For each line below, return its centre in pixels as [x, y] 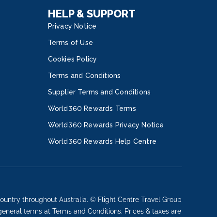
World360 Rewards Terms [92, 108]
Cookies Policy [72, 59]
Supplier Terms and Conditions [99, 92]
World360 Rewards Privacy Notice [106, 125]
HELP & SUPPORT [92, 14]
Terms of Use [70, 43]
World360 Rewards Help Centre [102, 141]
